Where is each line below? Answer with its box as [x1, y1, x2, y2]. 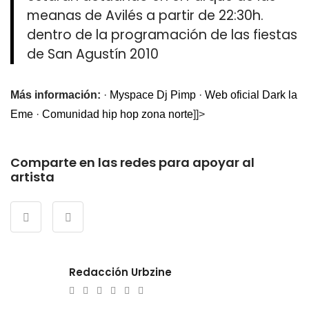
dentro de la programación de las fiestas [27, 26, 298, 45]
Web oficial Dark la [205, 89, 297, 101]
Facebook [115, 284, 159, 296]
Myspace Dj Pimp [110, 89, 196, 101]
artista [10, 168, 54, 186]
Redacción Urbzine [69, 265, 172, 280]
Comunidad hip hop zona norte [42, 108, 193, 121]
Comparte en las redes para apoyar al [10, 154, 255, 172]
